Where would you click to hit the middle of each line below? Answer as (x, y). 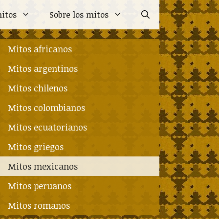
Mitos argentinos (43, 68)
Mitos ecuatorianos (47, 127)
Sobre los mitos (79, 14)
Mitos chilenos (38, 88)
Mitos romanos (39, 205)
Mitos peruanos (40, 186)
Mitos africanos (40, 49)
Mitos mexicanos (43, 166)
